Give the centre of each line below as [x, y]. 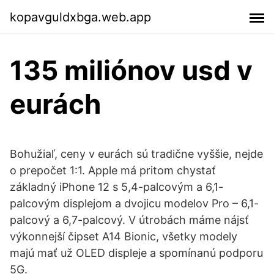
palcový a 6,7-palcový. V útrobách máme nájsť [129, 220]
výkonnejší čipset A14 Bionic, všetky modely [124, 236]
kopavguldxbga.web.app [80, 17]
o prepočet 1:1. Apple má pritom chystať [113, 170]
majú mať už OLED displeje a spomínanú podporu [136, 253]
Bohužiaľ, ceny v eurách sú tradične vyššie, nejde [136, 154]
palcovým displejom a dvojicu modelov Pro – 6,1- [134, 203]
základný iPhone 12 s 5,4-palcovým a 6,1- [117, 187]
